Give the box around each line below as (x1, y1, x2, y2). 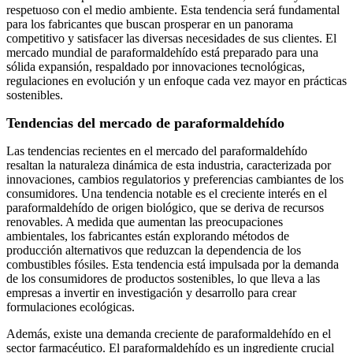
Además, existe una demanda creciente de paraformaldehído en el (6, 327, 331, 341)
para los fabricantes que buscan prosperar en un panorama (6, 17, 293, 32)
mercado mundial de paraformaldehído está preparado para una (6, 46, 318, 60)
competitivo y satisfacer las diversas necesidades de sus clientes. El (6, 32, 336, 46)
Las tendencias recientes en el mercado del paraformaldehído (6, 144, 307, 158)
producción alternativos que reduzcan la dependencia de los (6, 243, 301, 258)
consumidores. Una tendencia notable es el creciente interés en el (6, 187, 327, 201)
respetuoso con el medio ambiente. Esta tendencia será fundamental (6, 3, 340, 17)
